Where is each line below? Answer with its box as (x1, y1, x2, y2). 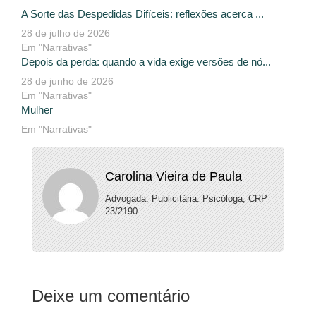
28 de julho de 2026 (21, 28, 110, 39)
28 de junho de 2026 (21, 75, 114, 87)
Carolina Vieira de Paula (104, 169, 242, 184)
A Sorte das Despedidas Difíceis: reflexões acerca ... (21, 8, 264, 20)
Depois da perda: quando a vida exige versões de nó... (21, 56, 271, 68)
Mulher (21, 104, 53, 116)
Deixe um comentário (32, 286, 190, 306)
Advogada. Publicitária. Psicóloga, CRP (104, 193, 267, 205)
